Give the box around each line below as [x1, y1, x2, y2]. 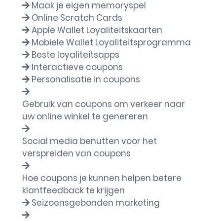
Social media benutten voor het [22, 135, 157, 147]
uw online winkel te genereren [22, 110, 148, 122]
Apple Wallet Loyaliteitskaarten [32, 24, 162, 36]
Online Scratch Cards [32, 12, 122, 24]
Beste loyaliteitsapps [32, 49, 119, 61]
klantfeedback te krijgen [22, 184, 125, 196]
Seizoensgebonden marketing [32, 197, 160, 209]
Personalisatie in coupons [32, 74, 140, 85]
